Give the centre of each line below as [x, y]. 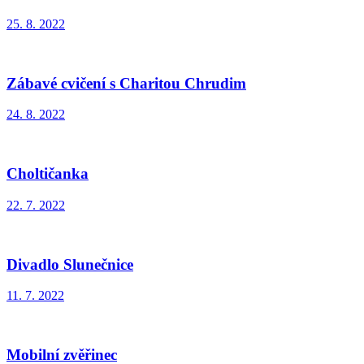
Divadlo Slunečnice [70, 264]
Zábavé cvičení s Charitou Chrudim [126, 83]
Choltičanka [48, 174]
